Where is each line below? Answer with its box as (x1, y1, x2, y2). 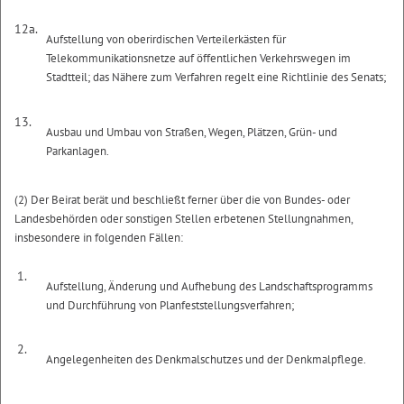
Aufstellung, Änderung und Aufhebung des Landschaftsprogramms (46, 278, 373, 294)
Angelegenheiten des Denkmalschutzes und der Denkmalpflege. (46, 352, 367, 367)
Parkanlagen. (46, 142, 110, 159)
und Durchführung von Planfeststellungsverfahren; (46, 297, 295, 313)
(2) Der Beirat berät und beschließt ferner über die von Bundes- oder (14, 191, 350, 207)
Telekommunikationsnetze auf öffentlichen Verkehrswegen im (46, 50, 352, 66)
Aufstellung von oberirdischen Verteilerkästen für (46, 32, 287, 47)
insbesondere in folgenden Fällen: (14, 229, 183, 245)
